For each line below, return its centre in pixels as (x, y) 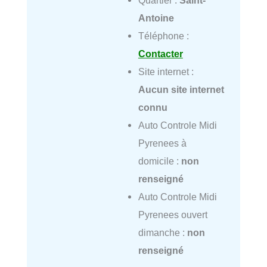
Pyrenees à (162, 143)
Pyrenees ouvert (173, 214)
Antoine (156, 18)
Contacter (160, 53)
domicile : (159, 161)
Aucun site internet (181, 89)
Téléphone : (163, 35)
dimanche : (162, 232)
